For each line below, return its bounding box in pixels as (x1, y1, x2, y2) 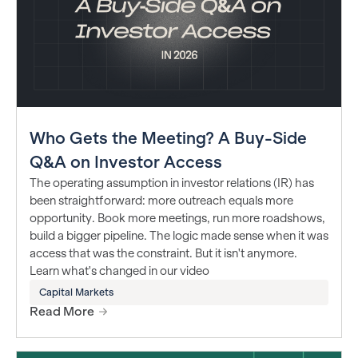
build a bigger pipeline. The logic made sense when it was (30, 229, 328, 242)
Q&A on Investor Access (30, 152, 222, 171)
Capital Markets (39, 286, 113, 298)
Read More (30, 304, 94, 318)
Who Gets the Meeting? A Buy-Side (30, 128, 307, 147)
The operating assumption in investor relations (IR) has (30, 176, 314, 189)
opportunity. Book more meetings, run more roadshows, (30, 211, 325, 225)
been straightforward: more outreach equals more (30, 193, 293, 207)
